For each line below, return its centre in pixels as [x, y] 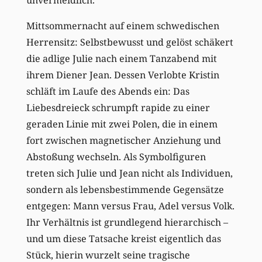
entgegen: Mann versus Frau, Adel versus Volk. [130, 206]
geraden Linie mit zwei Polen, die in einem [122, 124]
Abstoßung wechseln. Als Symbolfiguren [116, 156]
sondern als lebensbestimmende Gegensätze [125, 189]
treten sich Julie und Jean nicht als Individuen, [129, 173]
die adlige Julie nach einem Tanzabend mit [121, 58]
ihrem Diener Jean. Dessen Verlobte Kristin [123, 75]
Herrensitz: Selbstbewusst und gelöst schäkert [130, 42]
